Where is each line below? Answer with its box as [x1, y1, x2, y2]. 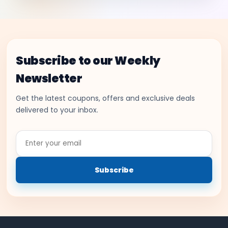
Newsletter [16, 70, 82, 87]
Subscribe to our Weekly [16, 52, 160, 69]
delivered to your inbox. [16, 105, 98, 115]
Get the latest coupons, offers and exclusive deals [16, 93, 195, 103]
